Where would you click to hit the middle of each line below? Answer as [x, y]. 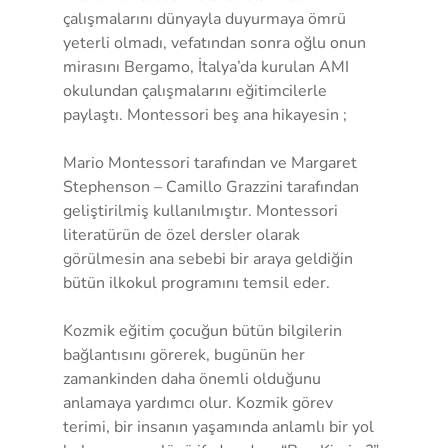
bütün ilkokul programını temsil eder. [196, 282]
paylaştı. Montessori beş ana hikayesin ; [204, 114]
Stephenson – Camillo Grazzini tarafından [212, 186]
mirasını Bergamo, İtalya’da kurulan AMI [207, 66]
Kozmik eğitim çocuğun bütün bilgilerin [204, 330]
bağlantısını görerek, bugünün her [185, 354]
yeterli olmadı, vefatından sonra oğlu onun [216, 42]
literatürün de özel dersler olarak [183, 234]
